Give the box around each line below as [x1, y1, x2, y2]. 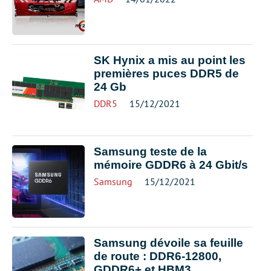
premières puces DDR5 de [94, 67, 239, 80]
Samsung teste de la [94, 145, 207, 158]
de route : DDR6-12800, [94, 249, 221, 263]
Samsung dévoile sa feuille [94, 236, 243, 249]
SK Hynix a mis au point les [94, 53, 246, 67]
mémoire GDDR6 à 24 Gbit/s [94, 158, 248, 171]
